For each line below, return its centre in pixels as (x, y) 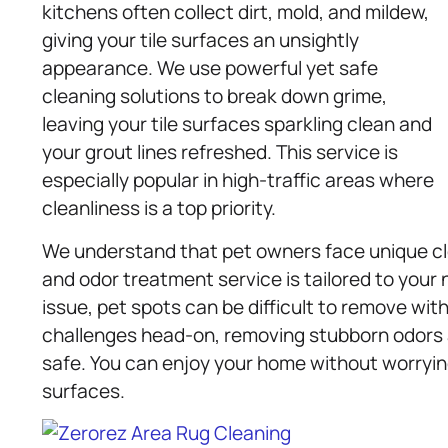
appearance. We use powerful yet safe (210, 68)
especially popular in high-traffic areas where (238, 180)
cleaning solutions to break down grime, (214, 96)
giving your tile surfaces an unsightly (200, 40)
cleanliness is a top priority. (159, 208)
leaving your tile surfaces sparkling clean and (237, 124)
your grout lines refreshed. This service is (220, 152)
